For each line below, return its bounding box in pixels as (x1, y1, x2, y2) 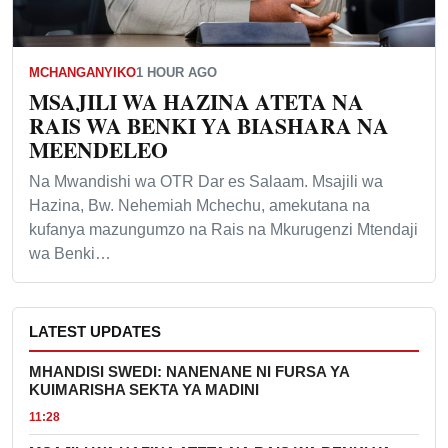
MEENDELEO (29, 133, 168, 165)
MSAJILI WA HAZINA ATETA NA (29, 85, 364, 117)
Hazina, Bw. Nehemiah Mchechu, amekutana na (29, 196, 370, 214)
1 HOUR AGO (136, 64, 217, 80)
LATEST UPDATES (29, 323, 161, 340)
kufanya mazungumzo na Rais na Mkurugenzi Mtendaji (29, 220, 418, 238)
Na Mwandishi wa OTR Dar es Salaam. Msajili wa (29, 172, 383, 190)
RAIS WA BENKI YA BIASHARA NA (29, 109, 389, 141)
